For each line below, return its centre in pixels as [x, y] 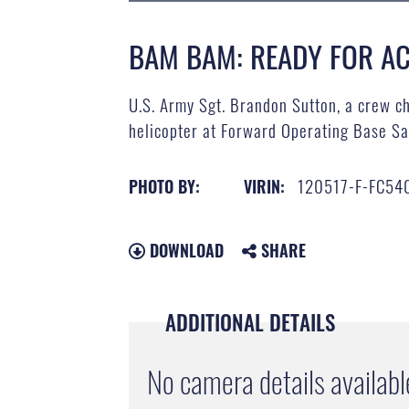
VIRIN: [265, 186]
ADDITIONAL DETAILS [251, 322]
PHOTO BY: [165, 186]
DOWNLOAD [185, 250]
